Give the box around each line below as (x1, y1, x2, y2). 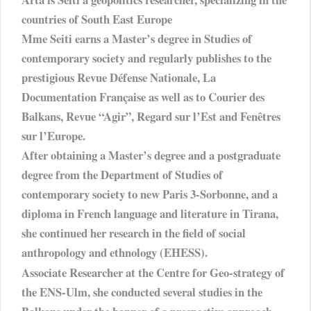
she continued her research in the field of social (22, 224, 246, 242)
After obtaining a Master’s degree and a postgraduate (22, 146, 280, 165)
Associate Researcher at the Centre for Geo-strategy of (22, 263, 285, 281)
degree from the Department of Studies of (22, 166, 223, 184)
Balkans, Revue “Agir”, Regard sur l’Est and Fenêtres (22, 108, 280, 126)
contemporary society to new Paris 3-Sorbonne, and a (22, 185, 278, 203)
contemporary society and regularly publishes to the (22, 49, 271, 67)
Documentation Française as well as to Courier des (22, 88, 264, 106)
